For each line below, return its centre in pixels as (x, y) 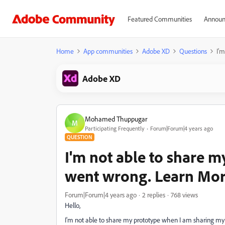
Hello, (73, 205)
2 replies (154, 195)
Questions (193, 51)
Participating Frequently (115, 128)
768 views (184, 195)
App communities (108, 51)
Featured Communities (159, 19)
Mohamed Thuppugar (116, 119)
